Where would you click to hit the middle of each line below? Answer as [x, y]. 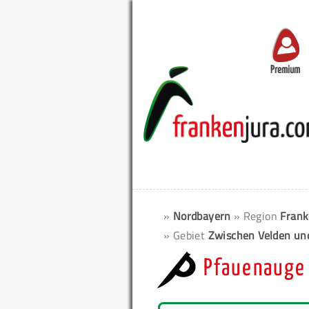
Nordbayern [202, 216]
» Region [257, 216]
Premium [285, 70]
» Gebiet [186, 235]
